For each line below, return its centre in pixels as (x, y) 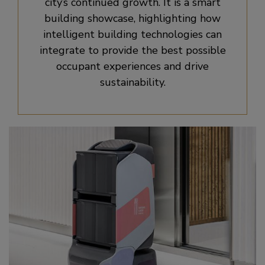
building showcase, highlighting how (132, 18)
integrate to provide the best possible (132, 50)
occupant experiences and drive (132, 66)
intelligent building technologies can (132, 34)
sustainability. (132, 82)
